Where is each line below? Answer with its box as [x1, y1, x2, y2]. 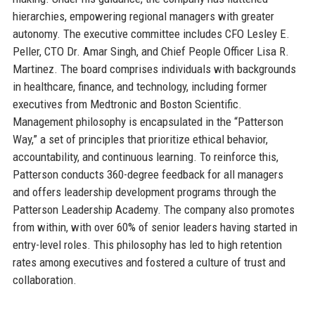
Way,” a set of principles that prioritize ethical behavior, [12, 131, 268, 146]
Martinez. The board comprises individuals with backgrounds [12, 61, 296, 76]
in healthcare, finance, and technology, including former [12, 79, 267, 94]
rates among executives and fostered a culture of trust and [12, 255, 285, 269]
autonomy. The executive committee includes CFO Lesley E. [12, 26, 290, 41]
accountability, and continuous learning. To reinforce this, [12, 149, 278, 164]
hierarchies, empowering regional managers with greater [12, 8, 274, 23]
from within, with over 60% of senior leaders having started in [12, 219, 297, 234]
